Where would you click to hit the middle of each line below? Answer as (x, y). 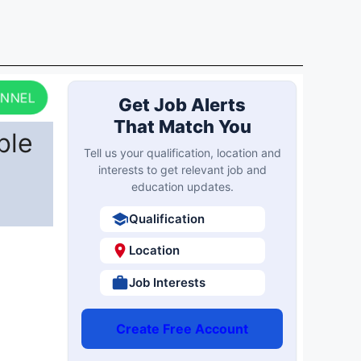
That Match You (182, 126)
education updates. (182, 186)
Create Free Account (182, 328)
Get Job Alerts (182, 104)
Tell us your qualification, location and (182, 152)
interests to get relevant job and (182, 169)
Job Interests (167, 282)
